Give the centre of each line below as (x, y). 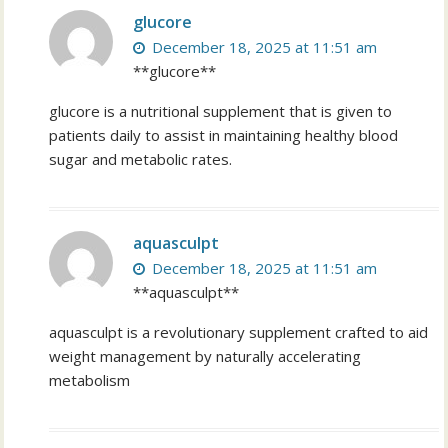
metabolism (90, 380)
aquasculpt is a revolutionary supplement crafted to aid (239, 332)
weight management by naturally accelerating (205, 356)
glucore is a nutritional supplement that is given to (221, 111)
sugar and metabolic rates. (141, 159)
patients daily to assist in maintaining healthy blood (224, 135)
